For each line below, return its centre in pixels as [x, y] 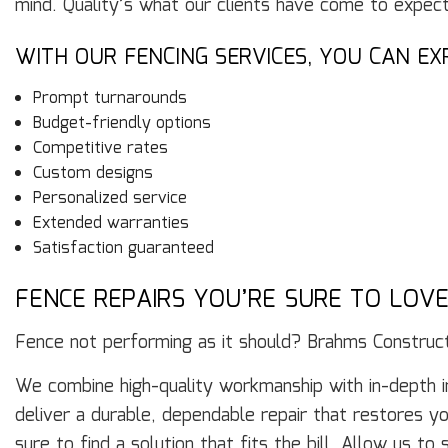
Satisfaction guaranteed [123, 249]
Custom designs [92, 174]
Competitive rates [100, 149]
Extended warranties [110, 224]
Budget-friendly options [121, 124]
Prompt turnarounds [109, 99]
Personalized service [109, 199]
